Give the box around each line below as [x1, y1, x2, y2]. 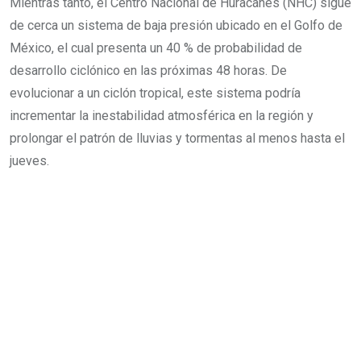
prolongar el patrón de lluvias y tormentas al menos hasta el [10, 130, 345, 146]
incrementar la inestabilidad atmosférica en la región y [10, 107, 313, 123]
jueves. [10, 152, 49, 168]
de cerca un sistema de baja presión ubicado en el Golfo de [10, 17, 342, 33]
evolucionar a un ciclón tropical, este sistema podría [10, 85, 301, 101]
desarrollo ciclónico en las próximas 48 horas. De [10, 62, 287, 78]
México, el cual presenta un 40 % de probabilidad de [10, 39, 302, 56]
